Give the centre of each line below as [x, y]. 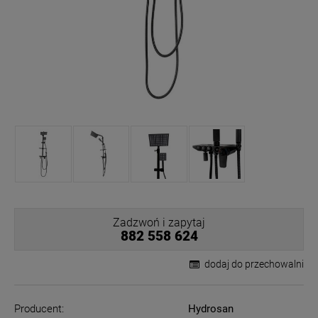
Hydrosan [210, 308]
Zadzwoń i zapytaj [159, 222]
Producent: [39, 308]
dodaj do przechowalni [254, 264]
